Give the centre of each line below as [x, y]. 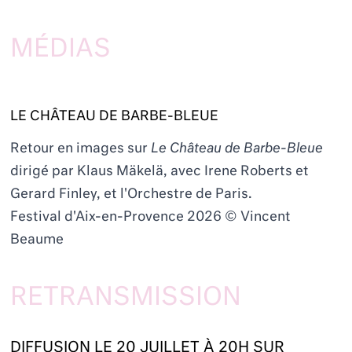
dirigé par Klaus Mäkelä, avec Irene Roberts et [160, 171]
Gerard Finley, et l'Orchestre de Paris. [132, 194]
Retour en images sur [81, 148]
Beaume [37, 240]
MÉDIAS [61, 49]
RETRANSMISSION [126, 297]
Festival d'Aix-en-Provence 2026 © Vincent [151, 217]
